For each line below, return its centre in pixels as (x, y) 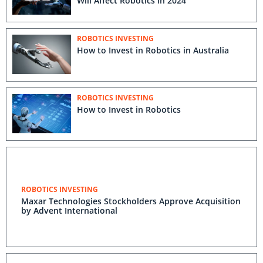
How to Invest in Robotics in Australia (153, 50)
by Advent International (69, 210)
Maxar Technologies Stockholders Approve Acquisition (131, 201)
